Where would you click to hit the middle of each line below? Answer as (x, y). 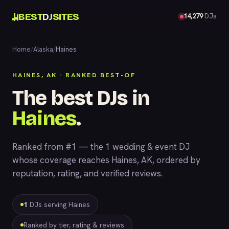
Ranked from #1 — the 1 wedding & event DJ (101, 147)
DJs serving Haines (59, 204)
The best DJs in (81, 98)
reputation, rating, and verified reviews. (87, 173)
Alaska (43, 49)
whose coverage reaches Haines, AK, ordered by (106, 160)
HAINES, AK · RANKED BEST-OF (74, 75)
